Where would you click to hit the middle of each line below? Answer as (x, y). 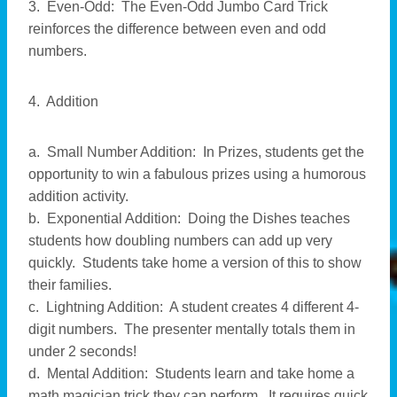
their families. (70, 285)
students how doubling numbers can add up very (180, 241)
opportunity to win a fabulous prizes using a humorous (197, 175)
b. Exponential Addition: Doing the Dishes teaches (189, 219)
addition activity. (78, 197)
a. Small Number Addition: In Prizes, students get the (196, 152)
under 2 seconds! (82, 352)
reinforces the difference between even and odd (177, 29)
